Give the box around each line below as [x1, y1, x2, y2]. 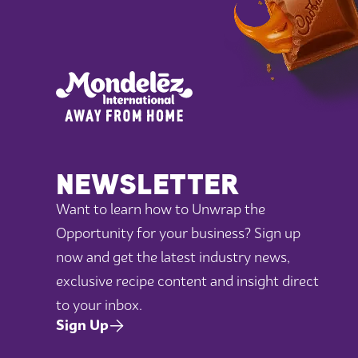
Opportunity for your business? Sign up [56, 224, 300, 241]
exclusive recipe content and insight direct [56, 272, 319, 289]
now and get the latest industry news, [56, 248, 289, 265]
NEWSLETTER [56, 165, 239, 201]
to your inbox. [56, 296, 142, 313]
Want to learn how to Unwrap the [56, 200, 265, 217]
